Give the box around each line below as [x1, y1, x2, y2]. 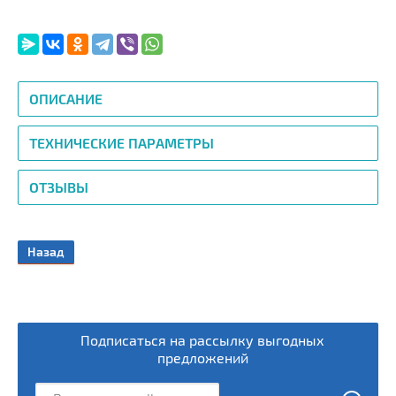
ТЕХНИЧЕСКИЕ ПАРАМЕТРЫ [29, 135, 214, 154]
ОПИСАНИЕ [29, 91, 103, 110]
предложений [156, 350, 248, 369]
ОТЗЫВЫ [29, 179, 88, 198]
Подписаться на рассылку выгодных [80, 332, 324, 351]
